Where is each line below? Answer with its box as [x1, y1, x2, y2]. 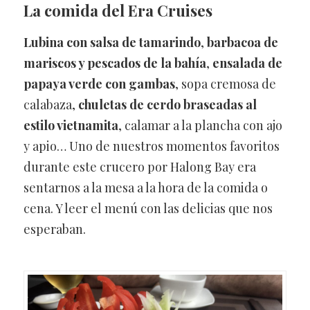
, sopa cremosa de [174, 75, 276, 92]
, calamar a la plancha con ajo [118, 116, 282, 134]
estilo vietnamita [23, 116, 118, 134]
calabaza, [23, 95, 78, 113]
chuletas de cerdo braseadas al [77, 95, 257, 113]
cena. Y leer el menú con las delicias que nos [23, 199, 273, 217]
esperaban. [23, 220, 86, 237]
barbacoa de [206, 33, 278, 51]
